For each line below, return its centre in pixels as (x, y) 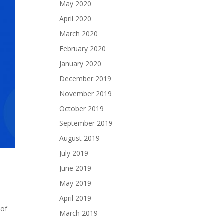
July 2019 (74, 153)
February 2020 (83, 49)
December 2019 (85, 78)
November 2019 (86, 93)
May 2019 (75, 183)
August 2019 (80, 138)
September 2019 (86, 123)
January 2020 (80, 63)
